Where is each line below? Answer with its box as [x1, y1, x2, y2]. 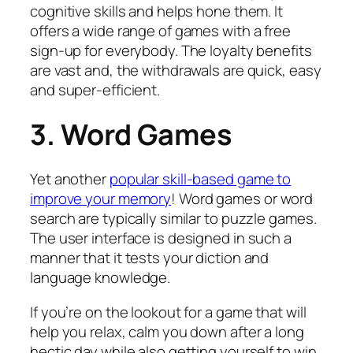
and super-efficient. [30, 80, 160, 101]
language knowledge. [30, 267, 171, 288]
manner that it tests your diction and [30, 247, 269, 269]
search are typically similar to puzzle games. [30, 208, 317, 229]
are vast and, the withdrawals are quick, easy [30, 60, 321, 81]
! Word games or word [171, 188, 314, 210]
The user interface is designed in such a [30, 228, 292, 249]
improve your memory [30, 188, 172, 210]
